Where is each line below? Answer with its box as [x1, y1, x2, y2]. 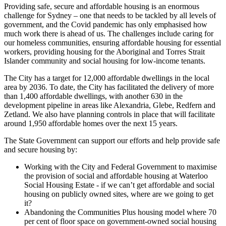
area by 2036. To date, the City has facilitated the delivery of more [4, 82, 214, 91]
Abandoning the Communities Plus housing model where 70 [24, 207, 216, 216]
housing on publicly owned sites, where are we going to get [24, 189, 213, 198]
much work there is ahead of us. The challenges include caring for [4, 29, 213, 38]
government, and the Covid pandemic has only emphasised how [4, 20, 207, 29]
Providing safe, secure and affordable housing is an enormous [4, 2, 199, 11]
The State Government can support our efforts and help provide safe [4, 136, 220, 145]
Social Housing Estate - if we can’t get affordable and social [24, 180, 214, 189]
